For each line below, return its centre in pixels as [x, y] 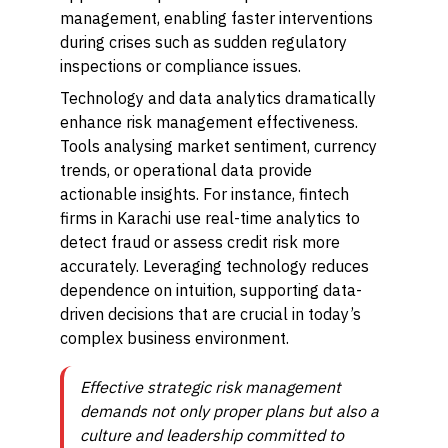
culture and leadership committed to [212, 435]
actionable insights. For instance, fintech [204, 194]
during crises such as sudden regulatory [203, 42]
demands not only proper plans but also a [229, 411]
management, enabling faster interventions [216, 18]
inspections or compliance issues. [180, 66]
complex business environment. [174, 338]
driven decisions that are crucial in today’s [210, 314]
